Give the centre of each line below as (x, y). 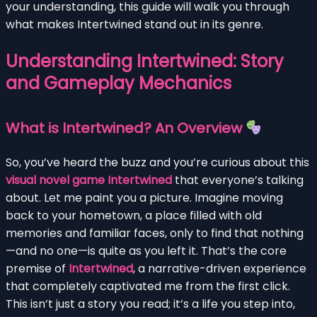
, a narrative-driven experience (220, 268)
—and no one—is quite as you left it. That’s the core (146, 250)
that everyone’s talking (238, 180)
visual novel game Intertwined (89, 180)
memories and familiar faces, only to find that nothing (155, 233)
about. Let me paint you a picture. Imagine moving (144, 197)
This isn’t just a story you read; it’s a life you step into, (150, 304)
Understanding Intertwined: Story (145, 61)
